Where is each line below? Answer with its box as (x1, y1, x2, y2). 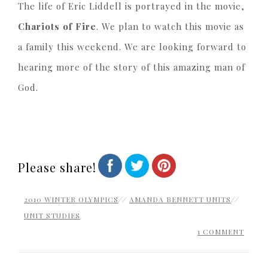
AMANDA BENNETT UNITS (129, 194, 231, 204)
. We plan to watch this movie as (96, 20, 244, 32)
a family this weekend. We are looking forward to (18, 41, 246, 53)
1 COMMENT (197, 227, 244, 236)
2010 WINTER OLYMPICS (24, 194, 118, 204)
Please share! (18, 159, 96, 175)
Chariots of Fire (18, 20, 96, 32)
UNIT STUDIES (24, 211, 80, 220)
